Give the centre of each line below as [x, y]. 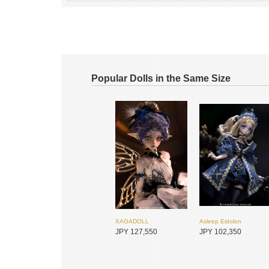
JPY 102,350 [220, 232]
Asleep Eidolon [220, 221]
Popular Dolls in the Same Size [161, 78]
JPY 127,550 [136, 232]
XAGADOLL [132, 221]
